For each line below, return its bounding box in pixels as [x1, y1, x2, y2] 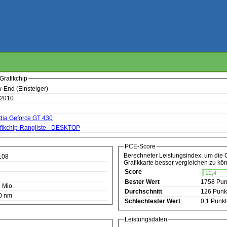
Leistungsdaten [125, 216, 168, 223]
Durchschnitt [125, 187, 163, 195]
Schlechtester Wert [125, 197, 181, 205]
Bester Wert [125, 178, 160, 185]
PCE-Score [125, 142, 156, 150]
